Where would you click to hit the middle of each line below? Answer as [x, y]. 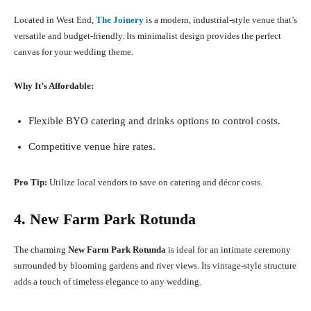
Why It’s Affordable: [54, 86]
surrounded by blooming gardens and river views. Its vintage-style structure [155, 266]
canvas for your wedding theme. [74, 52]
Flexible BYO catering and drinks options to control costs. [154, 121]
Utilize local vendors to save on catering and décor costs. [155, 183]
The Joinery [120, 20]
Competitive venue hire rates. [92, 147]
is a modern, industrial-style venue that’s [220, 20]
